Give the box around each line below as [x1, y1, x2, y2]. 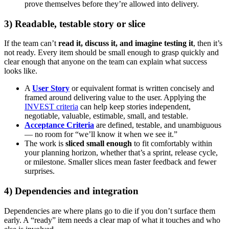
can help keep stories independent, [78, 102, 191, 111]
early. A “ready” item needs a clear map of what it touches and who [4, 215, 220, 224]
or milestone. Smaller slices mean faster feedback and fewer [25, 157, 216, 167]
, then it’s [193, 39, 222, 48]
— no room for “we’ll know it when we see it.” [25, 130, 177, 139]
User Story [32, 84, 70, 93]
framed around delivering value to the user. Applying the [25, 93, 206, 102]
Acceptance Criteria [25, 121, 94, 130]
